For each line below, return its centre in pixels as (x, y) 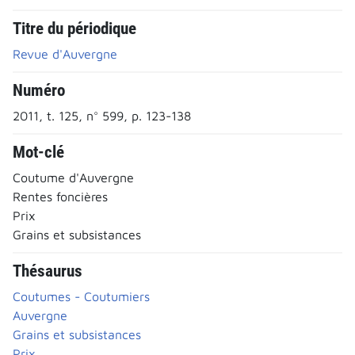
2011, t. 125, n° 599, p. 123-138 (102, 115)
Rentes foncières (60, 196)
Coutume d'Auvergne (73, 177)
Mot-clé (38, 152)
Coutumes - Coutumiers (81, 296)
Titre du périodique (74, 28)
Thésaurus (48, 271)
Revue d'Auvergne (65, 53)
